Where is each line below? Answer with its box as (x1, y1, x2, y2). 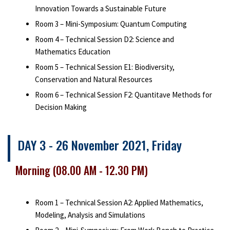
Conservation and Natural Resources (34, 74, 152, 84)
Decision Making (34, 102, 87, 112)
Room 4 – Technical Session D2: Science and (34, 34, 174, 44)
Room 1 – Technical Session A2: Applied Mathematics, (34, 198, 203, 208)
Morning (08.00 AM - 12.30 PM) (15, 162, 148, 179)
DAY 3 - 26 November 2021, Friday (18, 136, 182, 155)
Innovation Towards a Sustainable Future (34, 3, 166, 13)
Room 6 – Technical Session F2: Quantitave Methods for (34, 89, 212, 100)
